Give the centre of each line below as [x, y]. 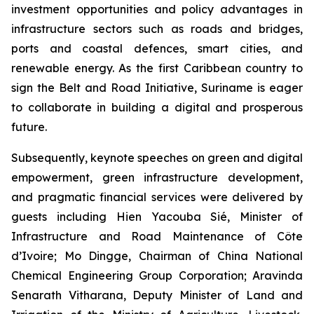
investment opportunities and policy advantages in [157, 9]
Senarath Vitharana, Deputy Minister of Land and [157, 295]
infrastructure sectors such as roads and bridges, [157, 29]
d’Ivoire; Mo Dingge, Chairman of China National [157, 256]
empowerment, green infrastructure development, [157, 177]
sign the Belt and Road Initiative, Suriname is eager [157, 88]
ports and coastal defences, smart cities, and [157, 48]
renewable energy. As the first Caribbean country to [157, 68]
